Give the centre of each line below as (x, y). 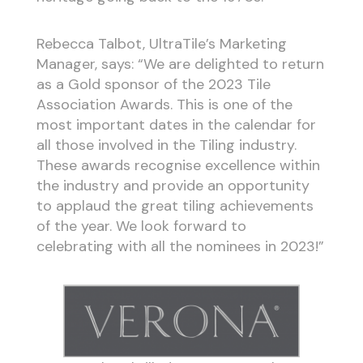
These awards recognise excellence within (178, 166)
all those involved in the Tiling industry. (166, 145)
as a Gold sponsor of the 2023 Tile (153, 85)
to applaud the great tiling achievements (175, 206)
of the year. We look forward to (141, 226)
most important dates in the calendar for (176, 125)
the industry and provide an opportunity (173, 186)
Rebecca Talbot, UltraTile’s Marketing (161, 44)
